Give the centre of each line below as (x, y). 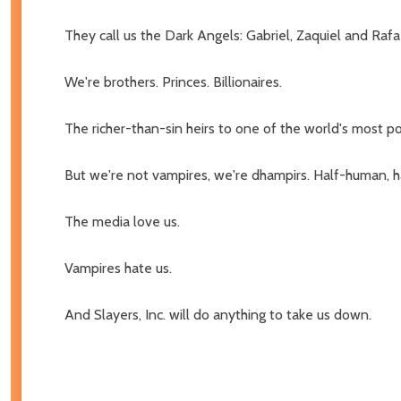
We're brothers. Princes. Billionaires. (173, 81)
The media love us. (122, 221)
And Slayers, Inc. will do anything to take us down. (218, 314)
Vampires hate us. (118, 268)
